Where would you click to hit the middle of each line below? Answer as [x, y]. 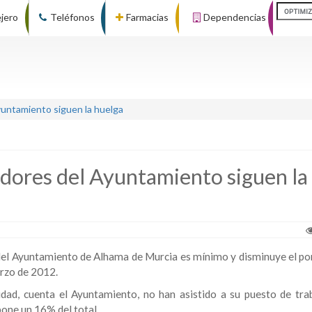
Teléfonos [72, 17]
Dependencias [234, 17]
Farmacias [148, 17]
